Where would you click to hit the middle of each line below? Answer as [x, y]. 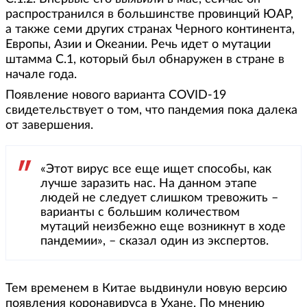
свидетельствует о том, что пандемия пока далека [151, 111]
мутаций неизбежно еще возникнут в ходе [163, 227]
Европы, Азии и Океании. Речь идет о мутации [138, 45]
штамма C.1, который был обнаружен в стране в [145, 60]
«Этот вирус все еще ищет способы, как [156, 170]
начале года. [41, 75]
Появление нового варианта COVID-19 [116, 96]
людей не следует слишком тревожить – [159, 198]
